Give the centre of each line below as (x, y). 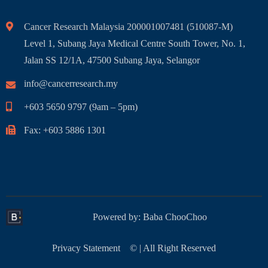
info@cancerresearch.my (71, 84)
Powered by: (118, 217)
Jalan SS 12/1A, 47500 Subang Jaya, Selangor (112, 60)
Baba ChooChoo (175, 217)
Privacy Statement (86, 248)
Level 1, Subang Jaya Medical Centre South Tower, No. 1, (135, 44)
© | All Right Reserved (168, 248)
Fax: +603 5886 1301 (65, 130)
